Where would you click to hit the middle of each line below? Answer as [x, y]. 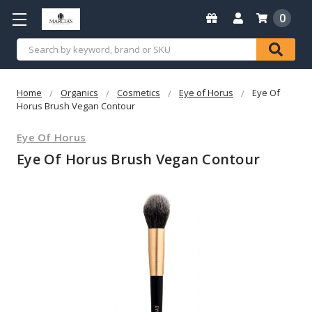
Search [34, 47]
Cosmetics [139, 93]
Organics [79, 93]
